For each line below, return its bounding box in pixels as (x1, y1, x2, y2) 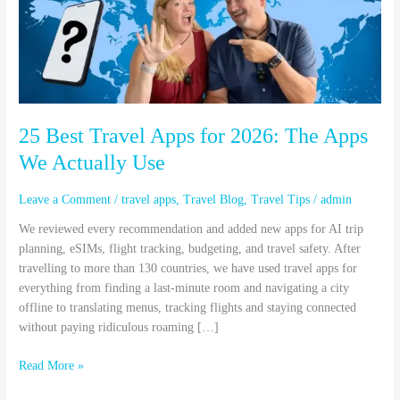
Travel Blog (183, 192, 245, 206)
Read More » (19, 358, 85, 372)
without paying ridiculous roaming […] (19, 321, 220, 335)
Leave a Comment (19, 192, 112, 206)
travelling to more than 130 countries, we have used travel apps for (19, 262, 358, 276)
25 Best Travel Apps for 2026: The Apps (19, 123, 369, 147)
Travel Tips (251, 192, 311, 206)
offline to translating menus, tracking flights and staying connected (19, 301, 357, 315)
